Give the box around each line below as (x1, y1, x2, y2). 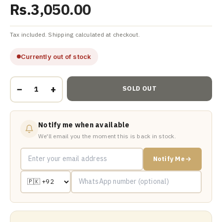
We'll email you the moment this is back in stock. (38, 132, 176, 140)
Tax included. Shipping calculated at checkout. (10, 30, 140, 38)
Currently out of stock (21, 52, 92, 60)
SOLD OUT (122, 84, 157, 93)
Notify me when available (38, 120, 130, 129)
